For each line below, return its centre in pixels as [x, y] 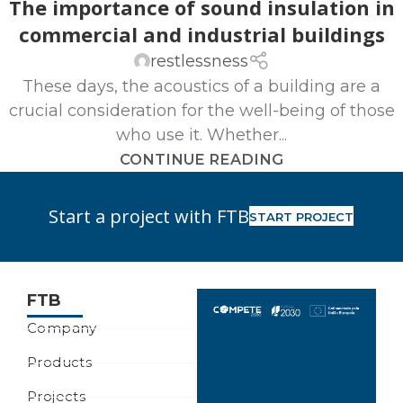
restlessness [199, 61]
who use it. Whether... [201, 135]
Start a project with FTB [149, 217]
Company [62, 328]
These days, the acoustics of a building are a [201, 87]
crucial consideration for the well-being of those [201, 111]
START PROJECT [302, 217]
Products [60, 363]
